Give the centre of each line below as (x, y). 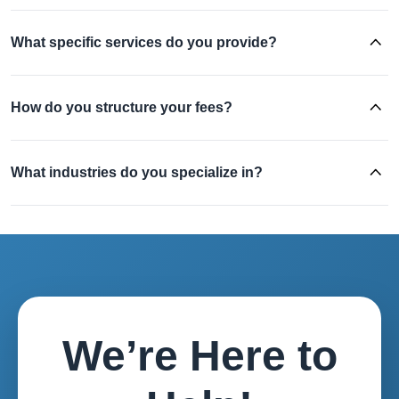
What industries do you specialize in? (137, 172)
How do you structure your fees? (122, 107)
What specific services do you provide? (144, 42)
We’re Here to (199, 355)
